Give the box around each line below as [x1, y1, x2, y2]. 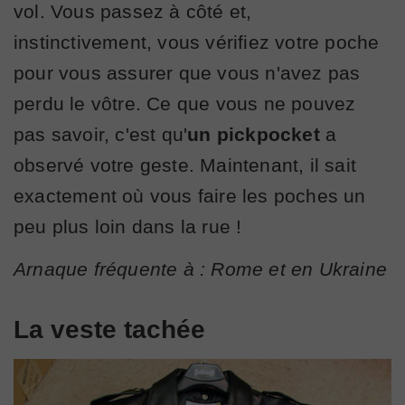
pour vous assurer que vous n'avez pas [14, 62, 361, 84]
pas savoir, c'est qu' [14, 124, 188, 146]
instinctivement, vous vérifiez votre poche [14, 32, 380, 53]
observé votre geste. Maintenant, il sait [14, 155, 357, 176]
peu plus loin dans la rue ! [14, 216, 242, 238]
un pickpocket [187, 124, 320, 146]
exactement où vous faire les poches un [14, 185, 366, 207]
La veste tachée [14, 316, 205, 344]
